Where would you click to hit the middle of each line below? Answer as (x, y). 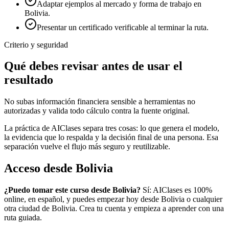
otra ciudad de (28, 209)
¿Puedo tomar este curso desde (58, 190)
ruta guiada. (23, 218)
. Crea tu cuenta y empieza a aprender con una (150, 209)
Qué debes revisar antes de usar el (93, 66)
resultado (29, 80)
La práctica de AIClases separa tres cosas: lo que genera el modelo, (112, 128)
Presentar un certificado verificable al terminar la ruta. (123, 27)
